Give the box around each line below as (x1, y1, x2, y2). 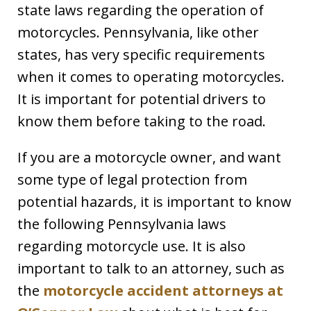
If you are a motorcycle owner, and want (17, 148, 281, 167)
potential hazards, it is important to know (17, 192, 292, 212)
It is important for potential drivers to (17, 90, 266, 109)
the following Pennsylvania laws (17, 215, 226, 234)
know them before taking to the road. (17, 112, 266, 131)
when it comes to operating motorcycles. (17, 67, 285, 87)
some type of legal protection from (17, 170, 247, 190)
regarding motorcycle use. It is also (17, 237, 246, 256)
